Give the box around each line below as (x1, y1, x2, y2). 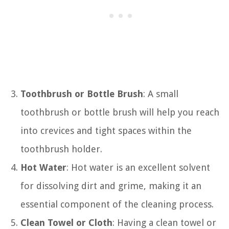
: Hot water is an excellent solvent (66, 162, 210, 173)
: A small (143, 88, 178, 99)
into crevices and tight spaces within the (20, 125, 192, 136)
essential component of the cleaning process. (20, 198, 214, 210)
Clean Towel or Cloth (20, 217, 112, 228)
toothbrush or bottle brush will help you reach (20, 106, 219, 118)
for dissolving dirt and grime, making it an (20, 180, 201, 191)
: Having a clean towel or (112, 217, 216, 228)
